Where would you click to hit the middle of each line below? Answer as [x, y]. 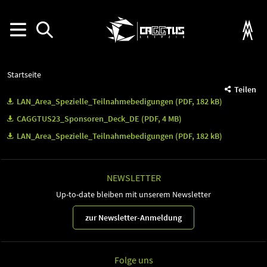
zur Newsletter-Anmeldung [133, 217]
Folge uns [133, 260]
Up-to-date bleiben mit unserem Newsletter [133, 194]
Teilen [245, 89]
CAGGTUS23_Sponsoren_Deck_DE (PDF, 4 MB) [100, 119]
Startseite [24, 74]
